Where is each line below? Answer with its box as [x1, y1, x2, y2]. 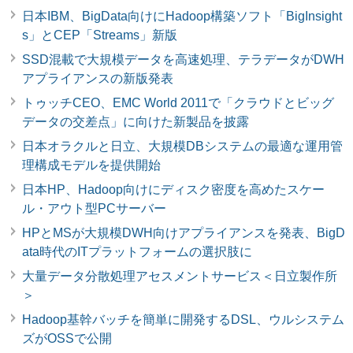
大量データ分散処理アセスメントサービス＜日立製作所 [22, 269, 337, 283]
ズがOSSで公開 [22, 331, 112, 345]
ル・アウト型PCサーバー [22, 201, 166, 215]
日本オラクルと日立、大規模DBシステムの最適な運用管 [22, 139, 343, 153]
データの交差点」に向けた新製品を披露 [22, 114, 249, 128]
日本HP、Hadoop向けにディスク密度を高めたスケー [22, 182, 325, 196]
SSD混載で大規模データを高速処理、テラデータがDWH [22, 52, 344, 66]
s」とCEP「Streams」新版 [22, 28, 177, 42]
